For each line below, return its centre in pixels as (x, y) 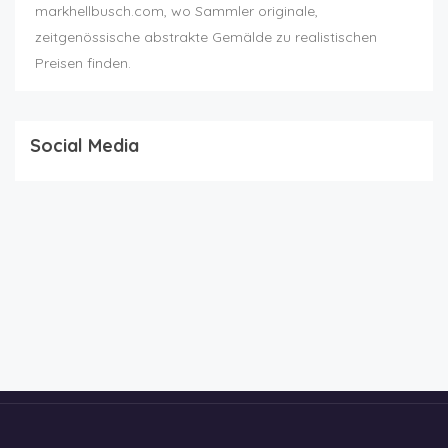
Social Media (84, 146)
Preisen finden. (83, 63)
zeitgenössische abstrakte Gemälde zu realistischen (206, 37)
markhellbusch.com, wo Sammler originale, (176, 11)
